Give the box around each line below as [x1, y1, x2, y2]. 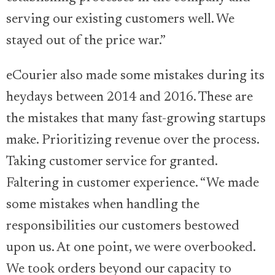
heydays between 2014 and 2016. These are [6, 91, 253, 105]
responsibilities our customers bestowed [6, 220, 239, 234]
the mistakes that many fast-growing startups [6, 112, 266, 126]
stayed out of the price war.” [6, 34, 166, 48]
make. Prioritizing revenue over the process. [6, 134, 259, 148]
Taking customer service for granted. [6, 155, 217, 169]
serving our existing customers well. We [6, 13, 234, 27]
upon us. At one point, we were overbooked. [6, 241, 255, 255]
